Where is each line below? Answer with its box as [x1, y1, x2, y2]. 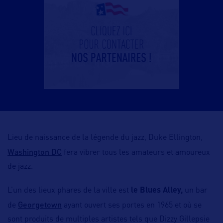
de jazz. [7, 163, 33, 171]
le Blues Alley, [131, 187, 183, 195]
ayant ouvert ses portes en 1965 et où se [62, 202, 202, 210]
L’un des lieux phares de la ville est [7, 187, 131, 195]
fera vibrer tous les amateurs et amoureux [62, 149, 210, 157]
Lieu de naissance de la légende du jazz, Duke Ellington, [7, 134, 203, 142]
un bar [183, 187, 208, 195]
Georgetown [18, 200, 62, 210]
